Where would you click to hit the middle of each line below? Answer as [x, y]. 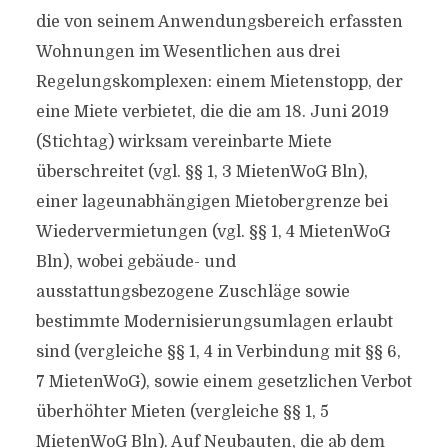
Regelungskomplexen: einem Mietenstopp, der [219, 82]
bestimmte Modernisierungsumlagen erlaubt [214, 322]
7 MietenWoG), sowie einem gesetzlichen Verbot [223, 382]
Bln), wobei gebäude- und [135, 262]
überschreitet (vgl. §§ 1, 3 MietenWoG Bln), [201, 172]
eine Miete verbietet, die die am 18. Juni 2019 [212, 112]
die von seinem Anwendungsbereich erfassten [219, 22]
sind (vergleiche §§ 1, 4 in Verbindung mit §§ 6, [218, 352]
